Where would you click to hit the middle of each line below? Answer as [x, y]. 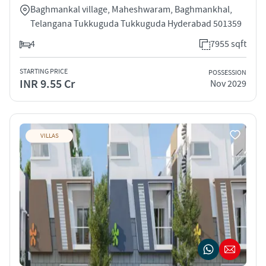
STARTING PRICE [44, 71]
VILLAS [49, 136]
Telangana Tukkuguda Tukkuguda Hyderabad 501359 [136, 23]
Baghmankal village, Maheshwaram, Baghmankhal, [131, 9]
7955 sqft [228, 44]
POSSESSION [227, 73]
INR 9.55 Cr [47, 84]
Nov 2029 [228, 84]
